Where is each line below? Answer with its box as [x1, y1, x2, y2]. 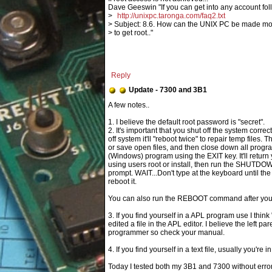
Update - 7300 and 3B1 [129, 86, 207, 94]
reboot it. [108, 177, 137, 186]
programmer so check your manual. [108, 228, 225, 237]
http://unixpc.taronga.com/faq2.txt [117, 12, 225, 20]
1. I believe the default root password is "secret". [108, 118, 265, 126]
